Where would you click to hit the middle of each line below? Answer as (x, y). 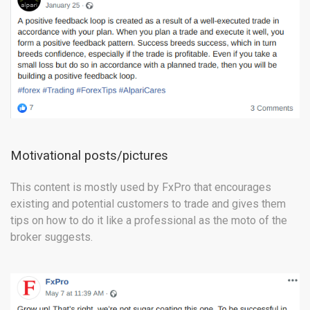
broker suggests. (52, 237)
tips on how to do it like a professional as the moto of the (149, 220)
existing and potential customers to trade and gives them (148, 203)
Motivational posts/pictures (89, 155)
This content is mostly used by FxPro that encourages (141, 187)
